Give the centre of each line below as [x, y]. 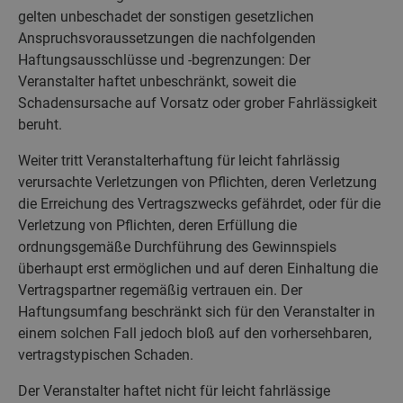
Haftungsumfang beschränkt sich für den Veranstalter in [197, 311]
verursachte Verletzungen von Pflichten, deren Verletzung [197, 182]
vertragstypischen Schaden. [106, 354]
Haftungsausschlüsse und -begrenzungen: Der [164, 59]
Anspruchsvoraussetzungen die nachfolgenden [167, 38]
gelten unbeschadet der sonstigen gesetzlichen [166, 16]
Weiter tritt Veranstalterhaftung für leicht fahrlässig [179, 160]
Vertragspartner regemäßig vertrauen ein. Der [160, 290]
